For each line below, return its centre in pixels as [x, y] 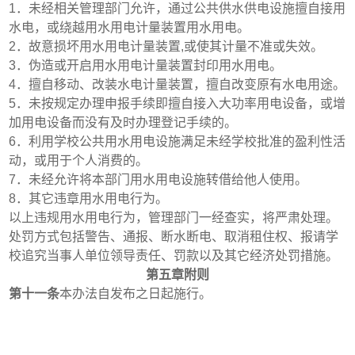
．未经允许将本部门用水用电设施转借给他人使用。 [162, 179]
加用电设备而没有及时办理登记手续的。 [123, 122]
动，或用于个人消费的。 [79, 160]
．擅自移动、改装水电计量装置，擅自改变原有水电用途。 [181, 84]
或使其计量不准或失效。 [254, 46]
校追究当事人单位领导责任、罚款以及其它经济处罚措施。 [174, 255]
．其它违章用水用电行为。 [92, 198]
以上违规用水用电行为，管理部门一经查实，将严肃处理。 [174, 217]
